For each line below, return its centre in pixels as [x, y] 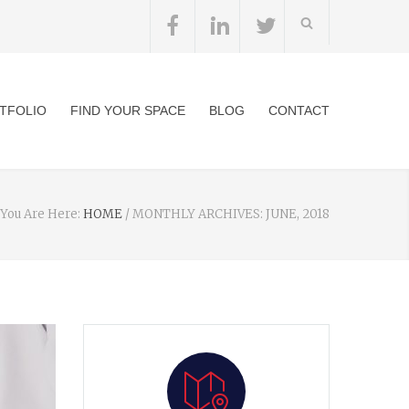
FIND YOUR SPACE [128, 110]
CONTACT [299, 110]
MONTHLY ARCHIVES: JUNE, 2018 [231, 214]
